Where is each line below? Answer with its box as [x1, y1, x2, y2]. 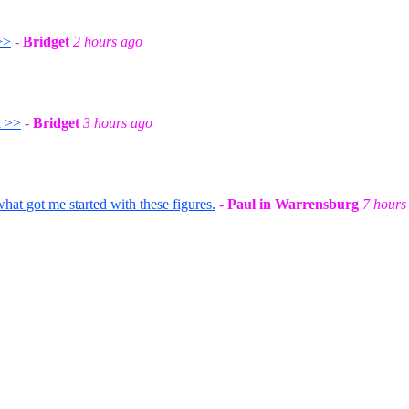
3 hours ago [83, 115, 152, 131]
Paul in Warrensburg [227, 196, 359, 212]
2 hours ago [73, 34, 142, 49]
